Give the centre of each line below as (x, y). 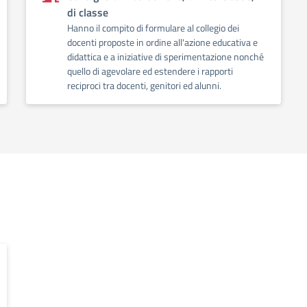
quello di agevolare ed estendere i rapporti (150, 71)
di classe (88, 12)
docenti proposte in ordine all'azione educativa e (162, 42)
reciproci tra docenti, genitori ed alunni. (144, 85)
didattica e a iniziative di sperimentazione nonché (165, 57)
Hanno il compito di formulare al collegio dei (153, 28)
